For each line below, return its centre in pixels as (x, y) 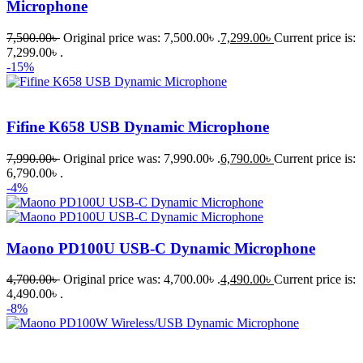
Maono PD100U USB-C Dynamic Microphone (161, 248)
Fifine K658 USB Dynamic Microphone (138, 127)
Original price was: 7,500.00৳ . (142, 37)
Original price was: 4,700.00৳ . (142, 280)
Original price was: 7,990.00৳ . (142, 158)
